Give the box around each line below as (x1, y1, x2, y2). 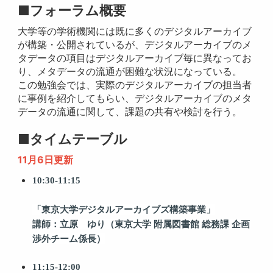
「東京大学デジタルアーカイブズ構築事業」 (32, 204, 216, 214)
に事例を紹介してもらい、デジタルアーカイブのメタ (18, 91, 252, 104)
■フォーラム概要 (18, 2, 127, 18)
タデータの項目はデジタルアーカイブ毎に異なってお (18, 51, 252, 64)
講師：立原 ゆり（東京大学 (32, 219, 152, 229)
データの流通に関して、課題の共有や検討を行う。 (18, 105, 243, 118)
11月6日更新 (18, 153, 74, 166)
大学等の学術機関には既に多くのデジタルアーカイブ (18, 24, 252, 37)
